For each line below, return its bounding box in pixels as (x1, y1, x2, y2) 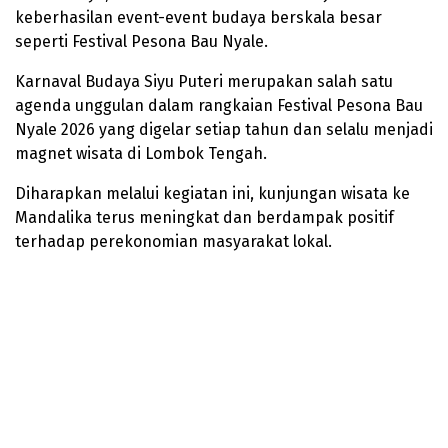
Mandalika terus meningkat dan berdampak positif (15, 207, 394, 227)
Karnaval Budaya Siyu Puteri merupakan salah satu (15, 71, 393, 91)
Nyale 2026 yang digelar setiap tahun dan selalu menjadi (15, 119, 433, 139)
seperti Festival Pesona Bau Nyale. (15, 31, 268, 51)
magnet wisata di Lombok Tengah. (15, 143, 267, 163)
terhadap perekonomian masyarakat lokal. (15, 231, 332, 251)
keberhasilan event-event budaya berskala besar (15, 7, 382, 27)
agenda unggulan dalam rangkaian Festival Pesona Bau (15, 95, 423, 115)
